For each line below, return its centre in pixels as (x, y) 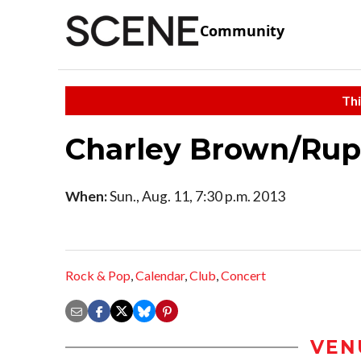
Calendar (160, 276)
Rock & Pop (98, 276)
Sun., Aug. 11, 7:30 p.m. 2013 (196, 196)
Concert (243, 276)
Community (242, 31)
